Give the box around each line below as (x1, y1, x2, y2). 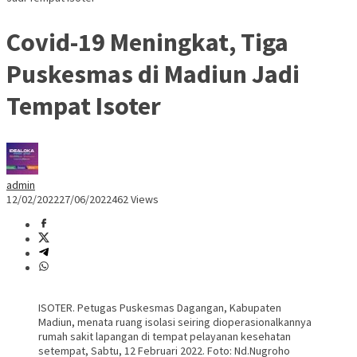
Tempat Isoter (6, 89, 161, 122)
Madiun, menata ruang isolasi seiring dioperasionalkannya (38, 315, 312, 330)
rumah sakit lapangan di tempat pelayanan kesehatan (38, 329, 291, 344)
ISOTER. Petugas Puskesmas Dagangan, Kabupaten (38, 300, 281, 316)
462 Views (112, 192, 159, 207)
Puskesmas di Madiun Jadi (6, 57, 300, 90)
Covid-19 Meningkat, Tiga (6, 25, 288, 58)
